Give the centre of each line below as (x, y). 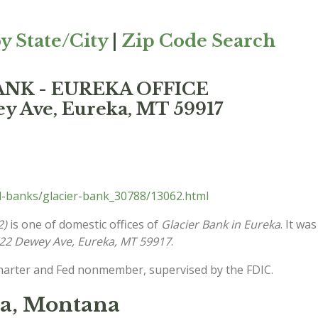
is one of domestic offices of (84, 224)
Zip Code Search (198, 41)
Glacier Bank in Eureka (221, 224)
